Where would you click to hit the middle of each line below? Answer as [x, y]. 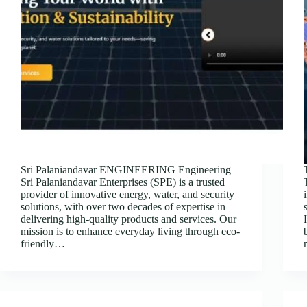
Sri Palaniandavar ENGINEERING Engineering [126, 169]
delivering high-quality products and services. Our [128, 219]
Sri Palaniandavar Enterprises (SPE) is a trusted [123, 182]
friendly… [43, 243]
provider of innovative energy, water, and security [127, 194]
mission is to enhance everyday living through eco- [130, 231]
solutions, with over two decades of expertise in [123, 206]
